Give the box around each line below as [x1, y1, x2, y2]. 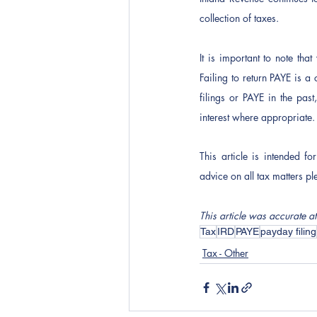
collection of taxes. [200, 11, 282, 25]
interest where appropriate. [200, 110, 315, 124]
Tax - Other [202, 246, 248, 260]
